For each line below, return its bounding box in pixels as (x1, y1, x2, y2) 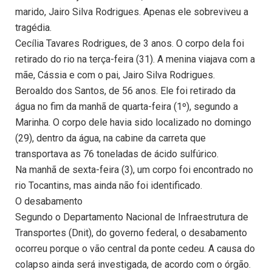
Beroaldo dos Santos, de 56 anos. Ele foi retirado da (15, 85, 236, 97)
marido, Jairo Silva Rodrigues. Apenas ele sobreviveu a (15, 6, 248, 18)
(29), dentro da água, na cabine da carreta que (15, 132, 206, 144)
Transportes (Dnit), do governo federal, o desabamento (15, 227, 247, 239)
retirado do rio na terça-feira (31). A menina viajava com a (15, 53, 255, 66)
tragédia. (15, 22, 52, 34)
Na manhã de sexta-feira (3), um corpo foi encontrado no (15, 164, 253, 176)
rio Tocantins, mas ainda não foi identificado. (15, 180, 202, 192)
